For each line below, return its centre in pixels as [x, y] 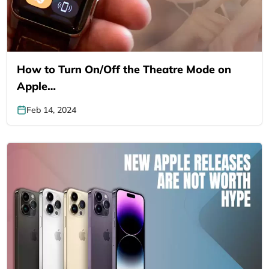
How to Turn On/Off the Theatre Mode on [124, 69]
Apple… [36, 86]
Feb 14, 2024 [51, 110]
